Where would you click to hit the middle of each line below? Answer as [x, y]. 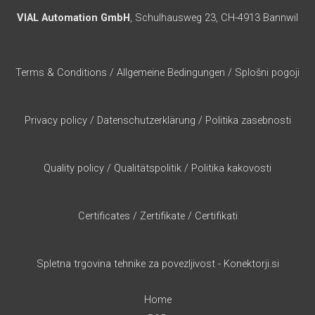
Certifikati [216, 216]
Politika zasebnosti [248, 121]
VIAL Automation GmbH [73, 18]
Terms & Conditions [61, 73]
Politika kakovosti [231, 168]
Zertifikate [162, 216]
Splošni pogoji [267, 73]
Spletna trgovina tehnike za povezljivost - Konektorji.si [157, 263]
